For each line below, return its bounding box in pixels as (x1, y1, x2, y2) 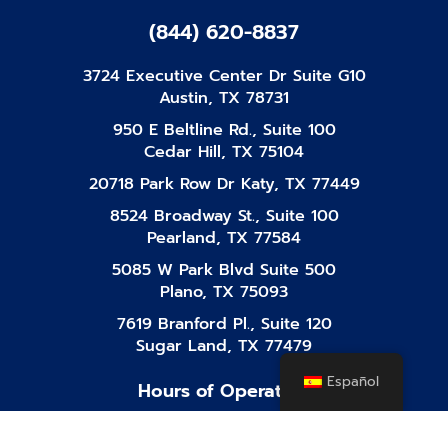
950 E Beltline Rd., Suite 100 (112, 117, 336, 142)
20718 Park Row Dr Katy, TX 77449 (88, 171, 360, 196)
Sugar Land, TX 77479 (136, 333, 312, 358)
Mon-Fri (20, 420, 74, 443)
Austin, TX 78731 (159, 85, 289, 110)
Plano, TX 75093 (160, 279, 288, 304)
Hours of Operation (138, 376, 310, 405)
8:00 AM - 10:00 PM (284, 420, 428, 443)
